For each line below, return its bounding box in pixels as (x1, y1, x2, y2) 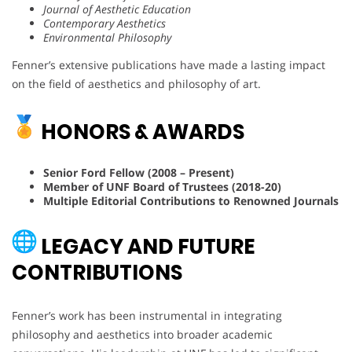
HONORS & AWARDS (37, 118, 244, 147)
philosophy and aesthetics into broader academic (12, 327, 273, 343)
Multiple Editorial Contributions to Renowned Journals (43, 193, 339, 209)
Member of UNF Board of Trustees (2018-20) (43, 179, 281, 195)
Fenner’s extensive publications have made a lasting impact (12, 57, 325, 73)
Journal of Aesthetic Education (43, 2, 191, 17)
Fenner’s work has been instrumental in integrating (12, 308, 282, 324)
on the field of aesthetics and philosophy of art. (12, 76, 261, 92)
